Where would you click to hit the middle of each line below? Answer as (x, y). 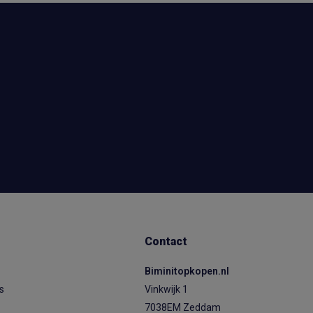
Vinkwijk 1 (167, 289)
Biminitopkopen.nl (187, 271)
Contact (166, 241)
